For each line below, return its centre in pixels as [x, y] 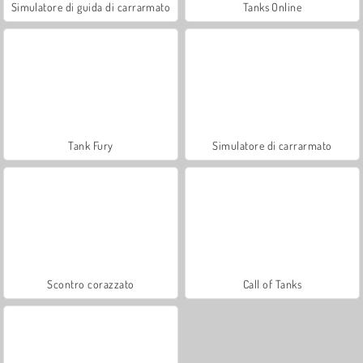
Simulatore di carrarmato [272, 145]
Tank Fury [91, 145]
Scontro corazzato [91, 284]
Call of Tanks [272, 284]
